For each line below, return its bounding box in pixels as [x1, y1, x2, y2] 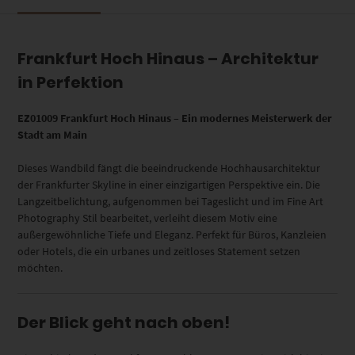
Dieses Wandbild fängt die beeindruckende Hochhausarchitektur [17, 161, 321, 176]
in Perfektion [17, 71, 124, 94]
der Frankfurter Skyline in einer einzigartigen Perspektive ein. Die [17, 177, 321, 193]
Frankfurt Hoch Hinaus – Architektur [17, 48, 319, 71]
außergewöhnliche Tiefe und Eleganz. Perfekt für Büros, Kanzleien [17, 227, 327, 242]
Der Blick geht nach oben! [17, 311, 231, 334]
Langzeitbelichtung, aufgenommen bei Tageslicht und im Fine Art [17, 194, 324, 209]
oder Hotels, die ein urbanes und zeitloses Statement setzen [17, 244, 301, 259]
